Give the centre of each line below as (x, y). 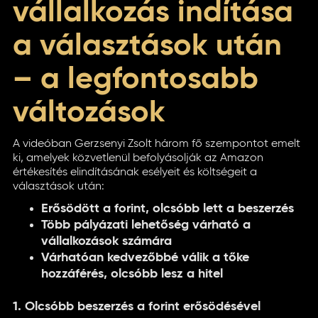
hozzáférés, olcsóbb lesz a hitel (132, 274)
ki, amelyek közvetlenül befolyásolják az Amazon (138, 158)
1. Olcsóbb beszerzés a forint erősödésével (137, 307)
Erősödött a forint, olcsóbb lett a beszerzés (168, 209)
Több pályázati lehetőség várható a (146, 225)
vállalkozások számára (106, 241)
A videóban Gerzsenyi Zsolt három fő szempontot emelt (157, 144)
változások (89, 113)
